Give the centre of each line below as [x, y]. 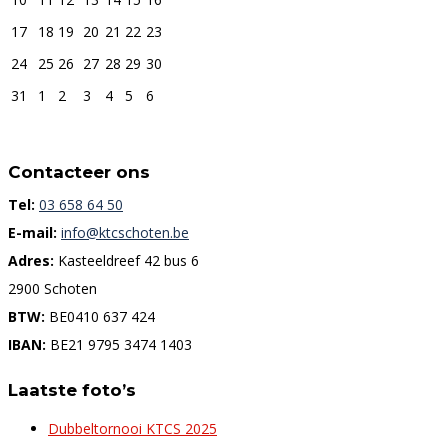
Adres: [33, 261]
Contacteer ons [79, 171]
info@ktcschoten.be [125, 233]
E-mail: [34, 233]
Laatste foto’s [72, 389]
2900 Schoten [52, 289]
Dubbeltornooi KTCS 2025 [132, 428]
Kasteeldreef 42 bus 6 [128, 261]
